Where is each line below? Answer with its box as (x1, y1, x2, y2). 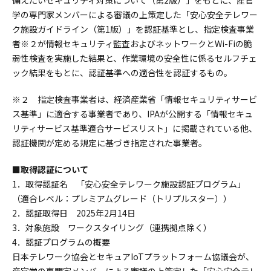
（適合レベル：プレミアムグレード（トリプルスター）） (12, 192, 232, 204)
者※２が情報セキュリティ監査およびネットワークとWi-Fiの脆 (12, 38, 253, 50)
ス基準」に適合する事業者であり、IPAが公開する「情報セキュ (12, 108, 253, 120)
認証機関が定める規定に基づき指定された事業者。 (12, 137, 207, 149)
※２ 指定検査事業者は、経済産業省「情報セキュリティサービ (12, 93, 258, 105)
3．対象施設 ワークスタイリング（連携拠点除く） (12, 221, 212, 233)
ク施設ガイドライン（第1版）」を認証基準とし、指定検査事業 (12, 23, 255, 35)
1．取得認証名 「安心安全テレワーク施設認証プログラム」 (12, 178, 246, 190)
